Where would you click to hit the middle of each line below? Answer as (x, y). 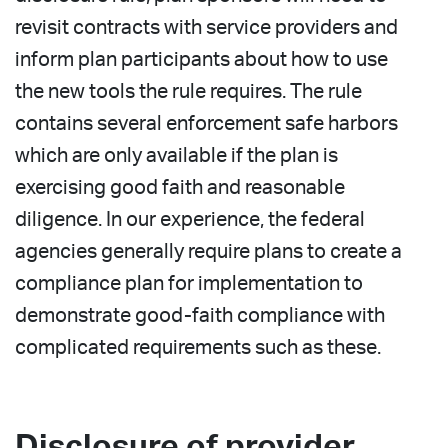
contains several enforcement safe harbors (206, 123)
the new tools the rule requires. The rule (188, 91)
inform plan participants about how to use (201, 59)
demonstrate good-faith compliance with (200, 315)
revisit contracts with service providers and (206, 27)
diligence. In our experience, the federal (190, 219)
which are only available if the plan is (176, 155)
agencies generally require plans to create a (208, 251)
